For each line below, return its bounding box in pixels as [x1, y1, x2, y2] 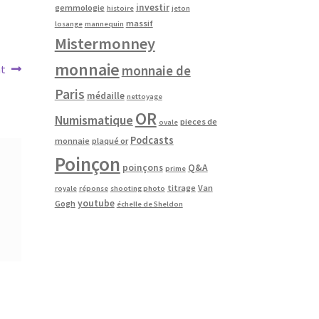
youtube [77, 197, 115, 209]
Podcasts [130, 133, 174, 147]
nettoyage [126, 91, 162, 101]
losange [54, 19, 83, 28]
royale [54, 183, 77, 193]
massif [125, 17, 153, 28]
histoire [106, 3, 134, 13]
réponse [78, 183, 108, 193]
